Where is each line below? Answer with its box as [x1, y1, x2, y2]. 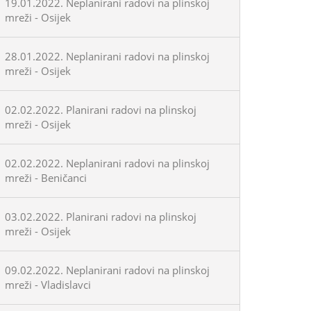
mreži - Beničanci [5, 171, 87, 185]
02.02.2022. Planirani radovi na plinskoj [5, 103, 196, 117]
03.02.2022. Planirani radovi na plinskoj [5, 210, 196, 224]
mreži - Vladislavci [5, 278, 91, 292]
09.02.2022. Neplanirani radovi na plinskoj [5, 263, 210, 277]
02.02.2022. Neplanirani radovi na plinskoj [5, 156, 210, 170]
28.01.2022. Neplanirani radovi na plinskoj [5, 49, 210, 63]
